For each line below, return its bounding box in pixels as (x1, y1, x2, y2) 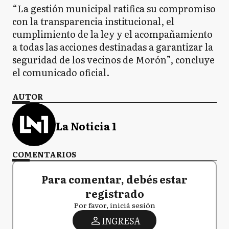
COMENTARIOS (12, 148, 76, 161)
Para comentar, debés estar (41, 171, 188, 187)
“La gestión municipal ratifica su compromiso (12, 2, 216, 16)
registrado (85, 186, 144, 201)
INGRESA (101, 214, 140, 228)
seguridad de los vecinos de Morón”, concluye (12, 53, 215, 67)
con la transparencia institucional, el (12, 14, 174, 29)
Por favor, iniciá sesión (74, 200, 155, 211)
